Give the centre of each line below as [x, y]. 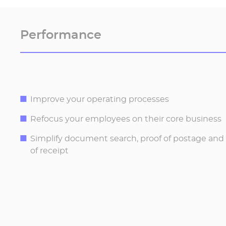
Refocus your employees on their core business [126, 119]
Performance [61, 34]
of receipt [49, 150]
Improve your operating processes [100, 99]
